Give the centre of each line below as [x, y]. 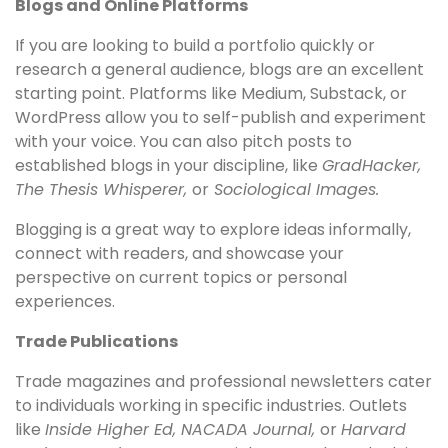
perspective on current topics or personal [181, 278]
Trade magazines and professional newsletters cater [223, 382]
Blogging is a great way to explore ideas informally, [213, 230]
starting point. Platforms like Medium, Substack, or [211, 94]
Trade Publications [96, 342]
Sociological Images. [294, 190]
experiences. [65, 302]
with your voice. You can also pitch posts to [183, 142]
